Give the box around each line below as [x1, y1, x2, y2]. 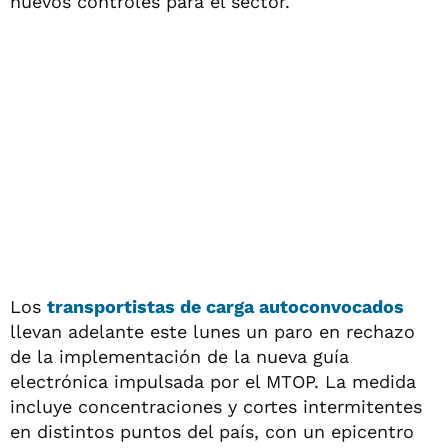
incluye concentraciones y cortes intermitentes [10, 396, 422, 417]
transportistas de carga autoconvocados [47, 296, 404, 317]
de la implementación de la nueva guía [10, 346, 349, 367]
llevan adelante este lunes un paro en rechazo [10, 321, 415, 342]
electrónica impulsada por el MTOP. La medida [10, 371, 416, 392]
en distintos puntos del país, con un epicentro [10, 421, 414, 442]
